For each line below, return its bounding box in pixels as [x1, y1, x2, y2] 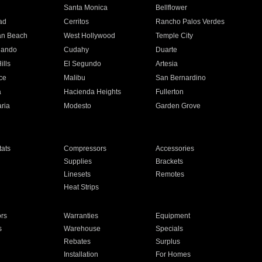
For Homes [156, 250, 191, 258]
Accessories [156, 144, 195, 153]
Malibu [63, 74, 85, 82]
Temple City [156, 32, 194, 40]
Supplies [63, 157, 92, 166]
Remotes [156, 170, 185, 178]
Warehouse [63, 225, 101, 233]
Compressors [63, 144, 106, 153]
